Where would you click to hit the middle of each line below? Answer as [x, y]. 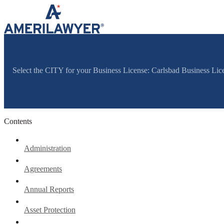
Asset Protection [50, 209]
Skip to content [27, 8]
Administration [47, 148]
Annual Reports [49, 189]
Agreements [43, 168]
